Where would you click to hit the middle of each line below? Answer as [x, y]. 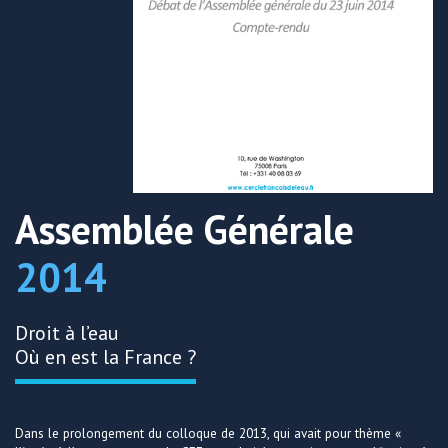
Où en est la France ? [105, 356]
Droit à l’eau [67, 332]
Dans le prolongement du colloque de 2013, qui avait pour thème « [208, 433]
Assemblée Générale [184, 228]
